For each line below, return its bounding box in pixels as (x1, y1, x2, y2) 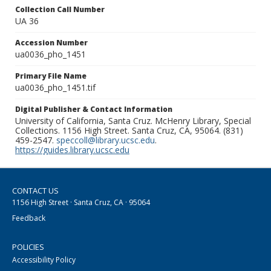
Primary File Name (15, 71, 87, 82)
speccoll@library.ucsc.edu (56, 134, 155, 146)
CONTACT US (12, 185, 59, 197)
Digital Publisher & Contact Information (15, 104, 172, 115)
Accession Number (15, 38, 88, 48)
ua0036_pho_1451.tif (15, 82, 96, 94)
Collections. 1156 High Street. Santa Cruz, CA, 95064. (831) (15, 125, 243, 137)
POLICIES (12, 241, 44, 253)
